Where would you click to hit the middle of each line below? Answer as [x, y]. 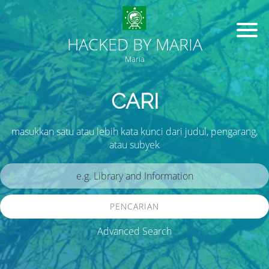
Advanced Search [134, 231]
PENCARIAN [134, 206]
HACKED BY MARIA [134, 44]
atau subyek [134, 145]
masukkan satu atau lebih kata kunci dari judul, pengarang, [134, 131]
